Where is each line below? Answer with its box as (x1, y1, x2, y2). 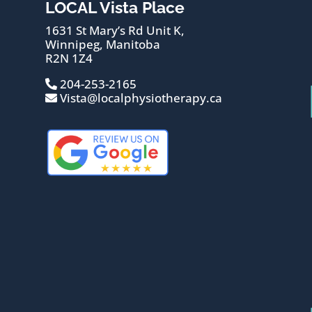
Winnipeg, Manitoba (45, 36, 160, 53)
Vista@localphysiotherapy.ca (56, 90, 222, 107)
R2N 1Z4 (45, 50, 93, 67)
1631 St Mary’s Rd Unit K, (45, 22, 185, 39)
